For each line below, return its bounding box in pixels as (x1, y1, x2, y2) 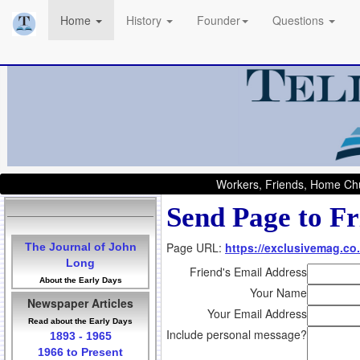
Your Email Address (207, 305, 307, 322)
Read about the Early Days (28, 317, 133, 326)
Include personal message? (166, 326, 307, 343)
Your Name (250, 284, 307, 301)
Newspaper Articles (27, 295, 133, 312)
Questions (272, 12, 327, 28)
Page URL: (166, 239, 225, 256)
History (126, 12, 165, 28)
